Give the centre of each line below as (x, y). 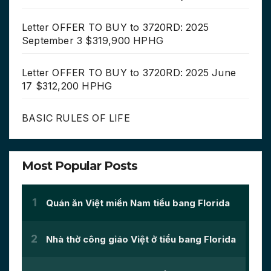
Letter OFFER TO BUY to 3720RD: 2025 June (129, 73)
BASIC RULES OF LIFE (76, 118)
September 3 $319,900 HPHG (93, 41)
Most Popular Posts (80, 166)
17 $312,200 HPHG (67, 86)
